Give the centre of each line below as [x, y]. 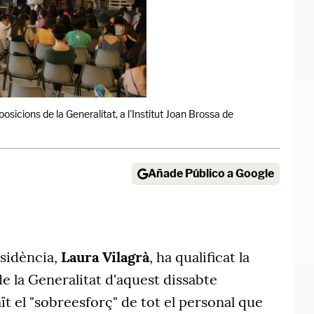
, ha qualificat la [199, 257]
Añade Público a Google [211, 174]
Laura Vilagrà [105, 257]
